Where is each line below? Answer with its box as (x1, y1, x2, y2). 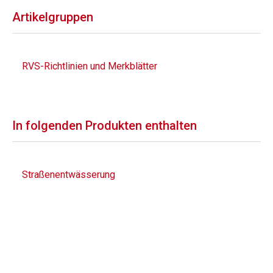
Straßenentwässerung (22, 169, 115, 180)
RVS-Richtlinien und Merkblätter (22, 60, 157, 72)
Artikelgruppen (12, 10, 93, 24)
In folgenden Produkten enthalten (12, 118, 197, 133)
